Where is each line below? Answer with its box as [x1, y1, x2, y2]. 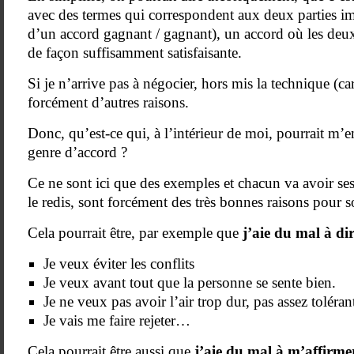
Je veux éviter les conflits [43, 255, 194, 272]
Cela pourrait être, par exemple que [28, 224, 243, 241]
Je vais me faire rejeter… [43, 312, 190, 329]
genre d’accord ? [28, 144, 127, 160]
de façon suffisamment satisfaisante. [28, 44, 242, 61]
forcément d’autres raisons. [28, 94, 189, 111]
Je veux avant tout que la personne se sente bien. [43, 274, 336, 291]
